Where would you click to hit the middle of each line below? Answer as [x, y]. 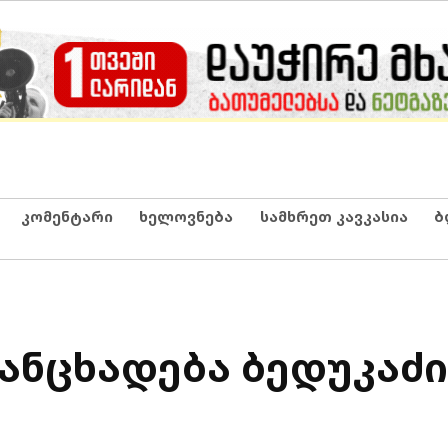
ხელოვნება [186, 216]
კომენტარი [66, 216]
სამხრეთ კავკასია [333, 216]
